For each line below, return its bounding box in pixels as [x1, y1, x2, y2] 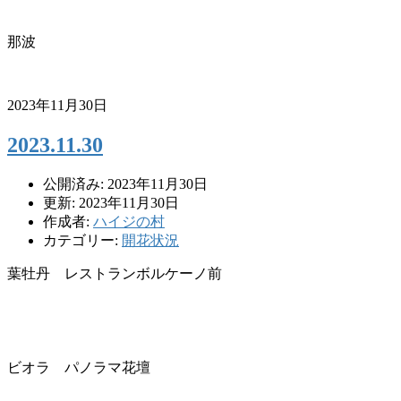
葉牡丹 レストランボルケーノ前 [7, 266, 222, 282]
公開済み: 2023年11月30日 [43, 176, 208, 192]
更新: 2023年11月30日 [43, 195, 179, 211]
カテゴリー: [43, 233, 122, 249]
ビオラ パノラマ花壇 [7, 360, 150, 376]
